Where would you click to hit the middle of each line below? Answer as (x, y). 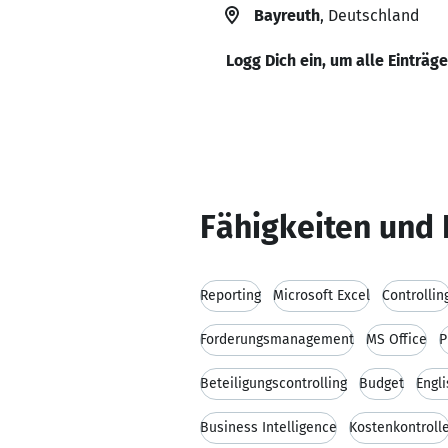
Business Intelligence (268, 427)
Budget (381, 383)
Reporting (230, 295)
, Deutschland (369, 15)
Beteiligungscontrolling (273, 383)
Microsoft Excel (321, 295)
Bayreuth (287, 15)
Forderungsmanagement (277, 339)
